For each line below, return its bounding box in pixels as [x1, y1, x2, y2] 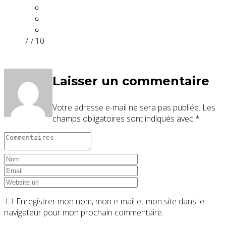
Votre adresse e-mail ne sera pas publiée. [52, 101, 200, 113]
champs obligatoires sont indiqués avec [52, 112, 195, 124]
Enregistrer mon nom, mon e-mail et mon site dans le [16, 195, 204, 207]
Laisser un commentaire [52, 73, 209, 88]
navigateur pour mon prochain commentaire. [4, 206, 163, 218]
